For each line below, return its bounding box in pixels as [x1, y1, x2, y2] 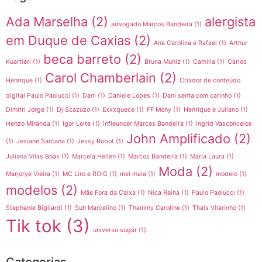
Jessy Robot [77, 137, 114, 146]
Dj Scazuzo [57, 106, 90, 114]
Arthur [229, 39, 247, 47]
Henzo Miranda [6, 120, 50, 128]
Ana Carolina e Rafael [154, 39, 217, 47]
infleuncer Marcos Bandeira [103, 120, 184, 128]
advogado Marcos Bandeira [111, 20, 192, 29]
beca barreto [43, 51, 121, 67]
